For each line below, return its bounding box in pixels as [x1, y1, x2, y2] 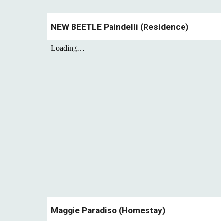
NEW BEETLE [50, 22, 104, 32]
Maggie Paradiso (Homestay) [50, 205, 165, 215]
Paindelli [103, 22, 140, 32]
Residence [143, 22, 185, 32]
